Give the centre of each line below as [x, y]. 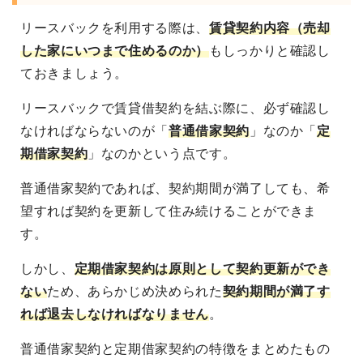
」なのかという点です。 [162, 154]
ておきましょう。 [75, 74]
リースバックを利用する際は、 [115, 28]
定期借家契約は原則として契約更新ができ [202, 269]
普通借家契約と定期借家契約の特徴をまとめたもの [175, 349]
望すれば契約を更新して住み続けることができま [169, 211]
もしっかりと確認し [269, 51]
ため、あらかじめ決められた [135, 292]
